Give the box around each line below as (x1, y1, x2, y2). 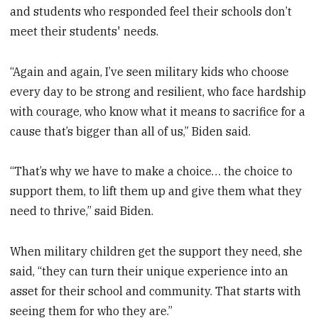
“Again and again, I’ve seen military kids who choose (10, 64, 290, 79)
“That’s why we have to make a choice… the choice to (10, 164, 293, 179)
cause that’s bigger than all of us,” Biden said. (10, 124, 251, 138)
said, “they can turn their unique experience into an (10, 264, 289, 279)
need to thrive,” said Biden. (10, 204, 154, 219)
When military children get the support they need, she (10, 244, 303, 259)
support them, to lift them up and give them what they (10, 184, 302, 199)
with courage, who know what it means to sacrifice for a (10, 104, 306, 119)
